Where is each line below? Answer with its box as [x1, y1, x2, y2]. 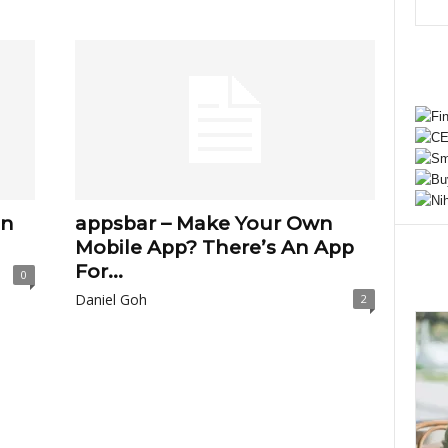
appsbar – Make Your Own [74, 212, 333, 235]
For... [74, 260, 123, 283]
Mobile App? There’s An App [74, 236, 354, 259]
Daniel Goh [74, 290, 147, 309]
